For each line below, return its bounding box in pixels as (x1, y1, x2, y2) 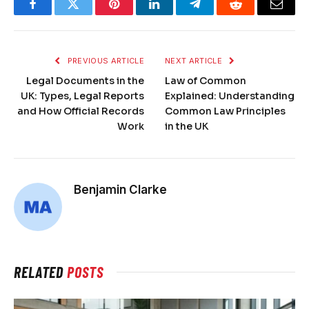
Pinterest (112, 8, 157, 21)
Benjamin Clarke (74, 183, 167, 197)
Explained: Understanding (165, 90, 295, 103)
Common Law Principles (165, 105, 286, 118)
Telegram (194, 8, 241, 21)
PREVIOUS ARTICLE (65, 56, 144, 66)
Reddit (235, 8, 268, 21)
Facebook (31, 8, 80, 21)
